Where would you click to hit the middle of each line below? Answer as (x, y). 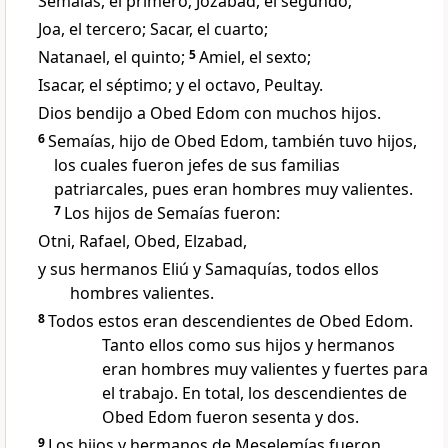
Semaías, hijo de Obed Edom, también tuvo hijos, (232, 141)
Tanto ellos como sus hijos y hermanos (248, 345)
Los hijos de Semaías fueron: (172, 213)
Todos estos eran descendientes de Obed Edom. (230, 321)
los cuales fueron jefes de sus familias (197, 165)
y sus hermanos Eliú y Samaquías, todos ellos (208, 269)
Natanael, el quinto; (113, 57)
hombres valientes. (142, 293)
